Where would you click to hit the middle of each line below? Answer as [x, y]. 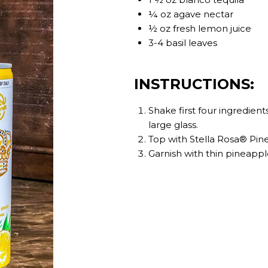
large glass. [173, 124]
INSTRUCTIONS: [194, 84]
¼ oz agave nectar [191, 14]
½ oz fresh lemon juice [200, 28]
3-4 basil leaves [183, 42]
